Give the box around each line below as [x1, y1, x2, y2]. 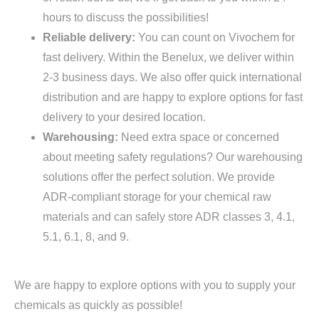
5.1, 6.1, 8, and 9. [43, 230, 129, 243]
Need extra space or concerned [121, 130, 279, 143]
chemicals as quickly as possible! [14, 298, 182, 311]
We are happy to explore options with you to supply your [14, 278, 296, 291]
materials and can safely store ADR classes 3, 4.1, [43, 210, 295, 223]
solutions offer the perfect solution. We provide [43, 170, 275, 183]
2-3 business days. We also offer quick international [43, 70, 302, 83]
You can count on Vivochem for [138, 31, 295, 43]
